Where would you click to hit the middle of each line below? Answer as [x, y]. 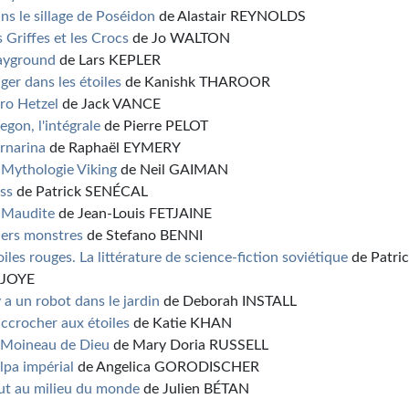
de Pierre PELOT [155, 126]
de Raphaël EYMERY [114, 148]
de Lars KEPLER [109, 60]
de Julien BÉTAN [195, 389]
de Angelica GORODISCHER [167, 367]
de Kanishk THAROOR [196, 82]
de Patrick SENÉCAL [81, 192]
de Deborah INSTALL [229, 301]
